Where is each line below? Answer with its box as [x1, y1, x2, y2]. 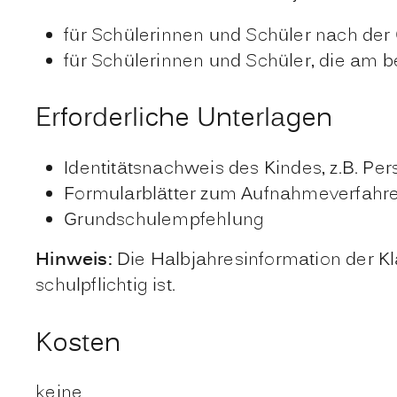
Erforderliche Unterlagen [35, 100, 333, 139]
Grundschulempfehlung [64, 207, 265, 235]
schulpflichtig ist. [35, 273, 175, 300]
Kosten [35, 324, 121, 363]
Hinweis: [35, 247, 117, 275]
